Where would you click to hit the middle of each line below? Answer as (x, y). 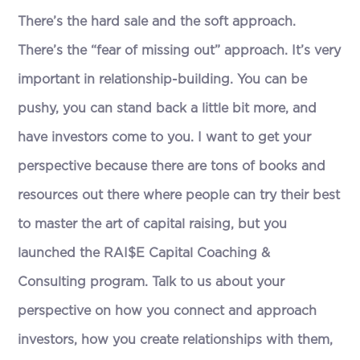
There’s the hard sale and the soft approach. (157, 21)
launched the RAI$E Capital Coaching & (144, 253)
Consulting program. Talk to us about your (151, 282)
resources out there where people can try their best (179, 195)
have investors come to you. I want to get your (165, 137)
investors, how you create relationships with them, (176, 340)
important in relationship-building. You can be (163, 79)
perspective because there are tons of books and (172, 166)
